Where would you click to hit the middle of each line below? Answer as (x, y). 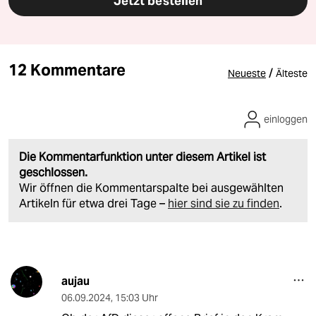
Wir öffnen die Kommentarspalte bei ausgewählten (151, 188)
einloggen (286, 119)
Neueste (247, 73)
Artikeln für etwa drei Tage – (93, 203)
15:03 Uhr (136, 297)
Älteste (292, 73)
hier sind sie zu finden (224, 203)
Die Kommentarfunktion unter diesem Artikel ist (142, 157)
